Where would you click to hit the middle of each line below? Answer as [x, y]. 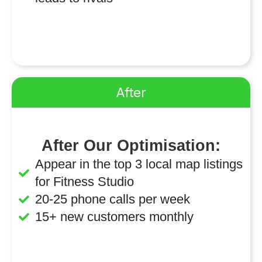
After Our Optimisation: [131, 146]
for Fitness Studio [84, 182]
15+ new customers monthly [114, 217]
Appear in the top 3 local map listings [139, 164]
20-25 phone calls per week [112, 199]
